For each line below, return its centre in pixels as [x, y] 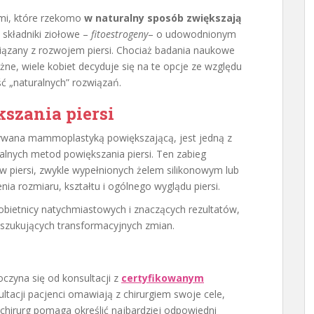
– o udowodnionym [192, 34]
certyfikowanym [163, 278]
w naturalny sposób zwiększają [163, 18]
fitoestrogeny [120, 34]
